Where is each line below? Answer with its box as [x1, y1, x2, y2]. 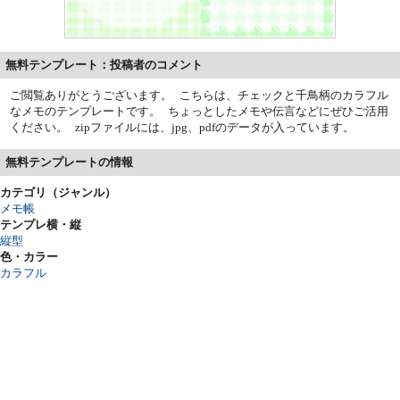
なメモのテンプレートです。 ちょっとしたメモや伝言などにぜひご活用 [10, 104, 389, 118]
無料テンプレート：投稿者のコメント [5, 57, 203, 71]
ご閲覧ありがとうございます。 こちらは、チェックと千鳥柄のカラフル [10, 87, 389, 102]
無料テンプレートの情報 [5, 154, 133, 169]
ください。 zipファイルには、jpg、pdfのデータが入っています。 [10, 120, 355, 134]
